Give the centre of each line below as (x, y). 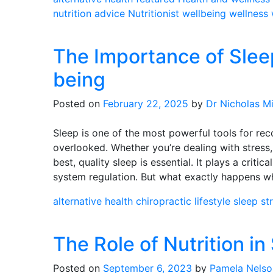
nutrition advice (89, 13)
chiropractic (164, 201)
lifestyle (212, 201)
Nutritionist (154, 13)
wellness (249, 13)
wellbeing (204, 13)
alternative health (93, 201)
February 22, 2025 (146, 104)
